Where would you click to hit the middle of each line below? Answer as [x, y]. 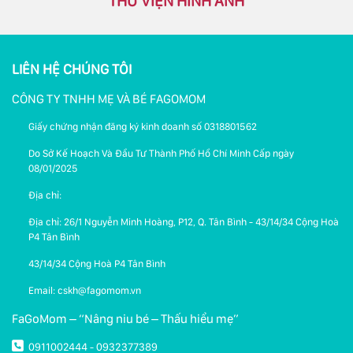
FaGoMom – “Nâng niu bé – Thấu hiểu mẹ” [125, 318]
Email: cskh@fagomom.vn [85, 290]
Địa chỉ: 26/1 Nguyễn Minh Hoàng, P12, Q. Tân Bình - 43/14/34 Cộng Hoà [184, 221]
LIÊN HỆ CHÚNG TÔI [72, 69]
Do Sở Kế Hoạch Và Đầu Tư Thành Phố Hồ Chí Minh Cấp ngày [161, 153]
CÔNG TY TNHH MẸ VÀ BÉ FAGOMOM [109, 98]
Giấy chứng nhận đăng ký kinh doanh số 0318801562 [143, 126]
